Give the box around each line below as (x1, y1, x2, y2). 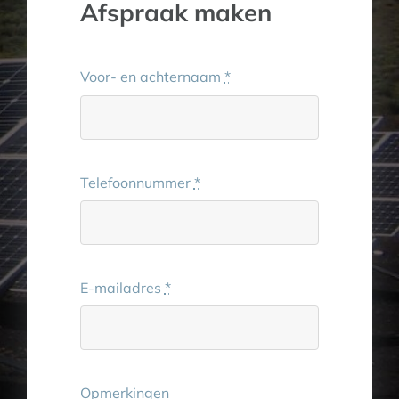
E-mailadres (79, 278, 165, 297)
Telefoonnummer (79, 173, 194, 191)
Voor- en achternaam (79, 68, 224, 86)
